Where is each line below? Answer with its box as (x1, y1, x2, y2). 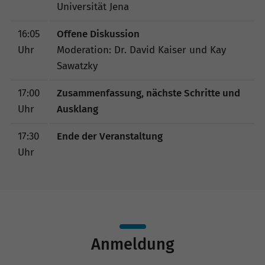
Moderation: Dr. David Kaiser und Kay (56, 44, 226, 57)
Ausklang (56, 103, 98, 116)
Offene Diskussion (56, 28, 140, 41)
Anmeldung (91, 235, 174, 254)
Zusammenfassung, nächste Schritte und (56, 87, 240, 100)
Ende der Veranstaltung (56, 130, 163, 143)
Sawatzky (56, 60, 98, 73)
